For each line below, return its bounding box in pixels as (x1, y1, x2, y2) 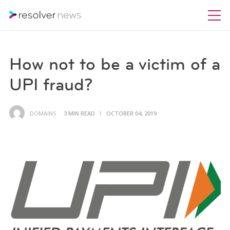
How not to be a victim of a (9, 53, 220, 74)
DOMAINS (29, 109, 56, 117)
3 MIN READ (63, 109, 95, 117)
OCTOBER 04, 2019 (106, 109, 157, 117)
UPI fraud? (9, 74, 92, 95)
